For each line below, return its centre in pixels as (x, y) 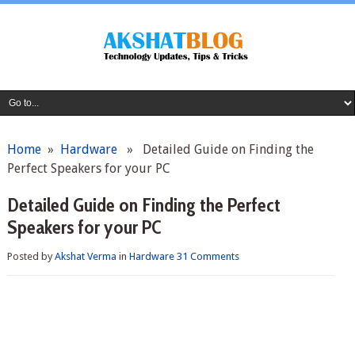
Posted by (31, 256)
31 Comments (208, 256)
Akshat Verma (85, 256)
